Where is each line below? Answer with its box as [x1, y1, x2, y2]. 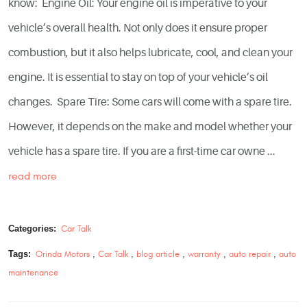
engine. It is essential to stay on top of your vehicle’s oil [8, 71, 268, 84]
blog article [136, 249, 180, 260]
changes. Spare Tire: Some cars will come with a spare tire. [8, 95, 292, 108]
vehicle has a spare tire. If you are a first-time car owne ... [8, 145, 275, 158]
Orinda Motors [35, 249, 90, 260]
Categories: [8, 223, 56, 234]
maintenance [8, 267, 58, 279]
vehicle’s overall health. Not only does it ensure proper [8, 21, 267, 34]
